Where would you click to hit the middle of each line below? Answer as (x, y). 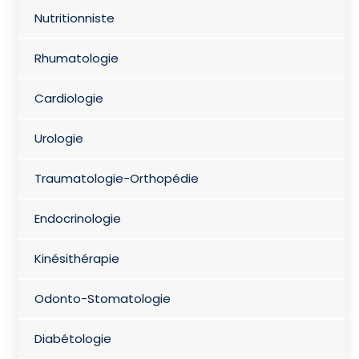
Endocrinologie (77, 218)
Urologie (58, 138)
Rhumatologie (76, 58)
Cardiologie (69, 98)
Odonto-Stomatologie (102, 298)
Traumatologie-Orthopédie (116, 178)
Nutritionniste (74, 18)
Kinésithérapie (77, 258)
